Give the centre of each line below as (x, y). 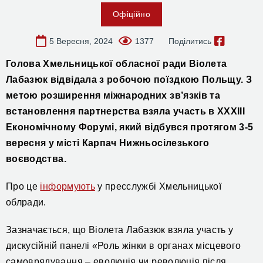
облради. (26, 202)
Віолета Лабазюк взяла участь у (161, 230)
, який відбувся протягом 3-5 (184, 127)
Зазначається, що (47, 230)
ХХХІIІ (231, 111)
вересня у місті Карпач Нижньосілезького (108, 143)
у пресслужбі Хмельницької (158, 186)
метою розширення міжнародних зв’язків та (113, 95)
